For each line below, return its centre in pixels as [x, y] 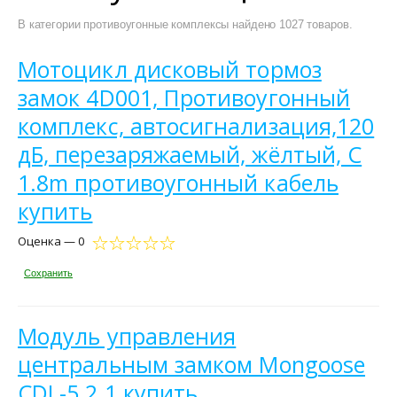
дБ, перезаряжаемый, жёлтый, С [190, 154]
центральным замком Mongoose [192, 364]
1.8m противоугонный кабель [178, 183]
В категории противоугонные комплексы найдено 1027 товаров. [185, 24]
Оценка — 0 [51, 241]
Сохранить [48, 272]
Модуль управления [127, 335]
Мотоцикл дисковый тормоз [170, 69]
